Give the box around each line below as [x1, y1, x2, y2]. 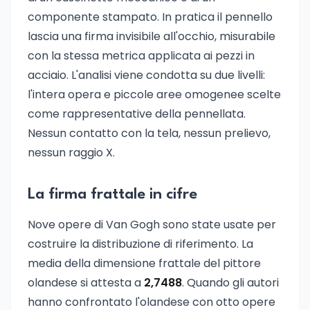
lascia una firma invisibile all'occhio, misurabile [28, 28, 275, 44]
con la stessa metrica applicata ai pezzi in [28, 48, 255, 64]
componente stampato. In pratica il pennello [28, 9, 273, 25]
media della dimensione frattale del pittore [28, 255, 261, 271]
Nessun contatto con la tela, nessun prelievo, [28, 125, 271, 141]
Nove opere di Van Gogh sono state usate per [28, 217, 276, 232]
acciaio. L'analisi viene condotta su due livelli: [28, 67, 265, 83]
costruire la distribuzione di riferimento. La [28, 236, 253, 252]
